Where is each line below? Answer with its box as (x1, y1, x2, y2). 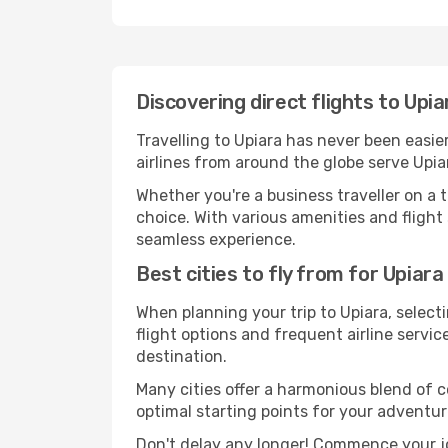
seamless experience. (136, 230, 296, 249)
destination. (136, 347, 227, 366)
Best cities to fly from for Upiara (136, 262, 444, 286)
